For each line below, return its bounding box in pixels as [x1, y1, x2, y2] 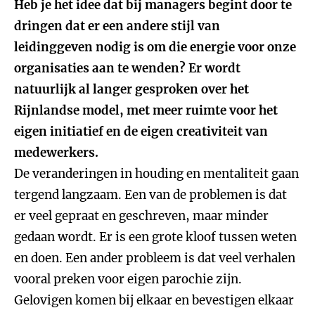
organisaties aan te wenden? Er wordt [14, 60, 240, 76]
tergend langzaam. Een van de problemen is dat [14, 187, 287, 202]
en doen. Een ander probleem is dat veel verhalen [14, 250, 295, 266]
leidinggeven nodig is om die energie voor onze [14, 39, 296, 55]
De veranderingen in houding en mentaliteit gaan [14, 166, 299, 181]
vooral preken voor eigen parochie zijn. [14, 271, 242, 287]
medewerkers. [14, 145, 98, 160]
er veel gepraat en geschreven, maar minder [14, 208, 269, 224]
